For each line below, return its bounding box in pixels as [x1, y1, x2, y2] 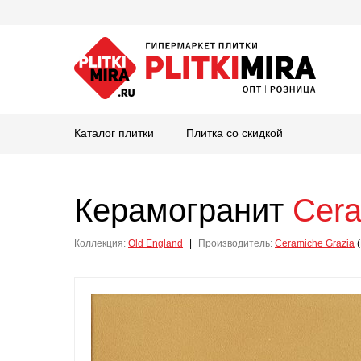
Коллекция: [74, 238, 126, 249]
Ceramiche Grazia [275, 238, 355, 249]
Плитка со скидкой [186, 127, 283, 139]
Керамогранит [74, 193, 293, 228]
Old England [128, 238, 183, 249]
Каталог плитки [74, 127, 154, 139]
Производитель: [198, 238, 272, 249]
